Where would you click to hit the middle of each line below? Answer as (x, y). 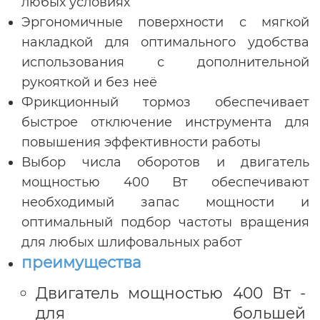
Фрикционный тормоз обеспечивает (165, 102)
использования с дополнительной (165, 62)
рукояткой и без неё (89, 82)
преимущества (81, 262)
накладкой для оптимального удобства (165, 42)
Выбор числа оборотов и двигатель (165, 162)
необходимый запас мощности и (165, 202)
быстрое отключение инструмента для (165, 122)
